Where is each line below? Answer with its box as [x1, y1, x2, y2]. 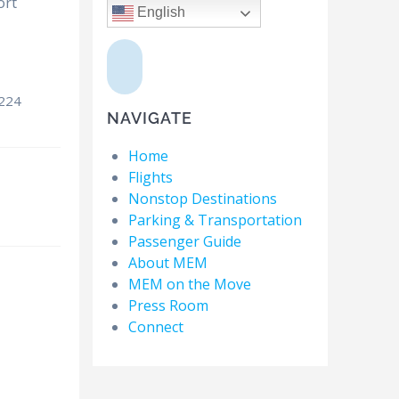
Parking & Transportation [127, 210, 302, 231]
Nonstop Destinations [127, 189, 277, 209]
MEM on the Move [127, 274, 251, 295]
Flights [127, 167, 173, 188]
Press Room [127, 296, 208, 316]
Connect [127, 317, 183, 338]
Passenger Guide [127, 232, 241, 252]
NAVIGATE [106, 109, 192, 128]
